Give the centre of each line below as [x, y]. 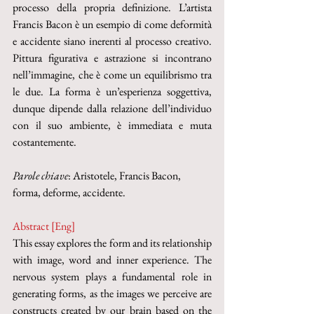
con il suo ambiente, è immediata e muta [112, 125]
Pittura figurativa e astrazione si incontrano [112, 58]
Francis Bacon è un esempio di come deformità [112, 24]
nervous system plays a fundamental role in [112, 277]
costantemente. [45, 142]
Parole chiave [40, 176]
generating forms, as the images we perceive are [112, 293]
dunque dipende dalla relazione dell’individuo [112, 108]
